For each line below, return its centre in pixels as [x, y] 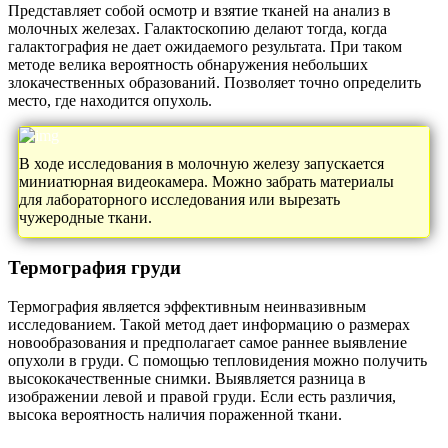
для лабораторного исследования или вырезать [179, 200]
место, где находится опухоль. [110, 101]
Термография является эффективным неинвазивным [187, 306]
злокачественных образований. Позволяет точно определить [214, 83]
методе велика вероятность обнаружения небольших [188, 65]
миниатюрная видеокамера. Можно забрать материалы [206, 182]
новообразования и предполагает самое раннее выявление [207, 342]
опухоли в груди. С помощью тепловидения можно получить [217, 360]
